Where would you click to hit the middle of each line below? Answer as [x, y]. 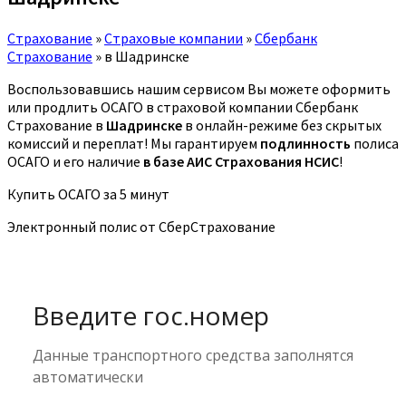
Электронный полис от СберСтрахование [141, 226]
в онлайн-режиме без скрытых [282, 125]
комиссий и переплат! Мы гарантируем [134, 143]
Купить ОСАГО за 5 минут [88, 193]
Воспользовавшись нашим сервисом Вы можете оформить [199, 88]
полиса [375, 143]
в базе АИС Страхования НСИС [241, 161]
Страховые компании [174, 38]
